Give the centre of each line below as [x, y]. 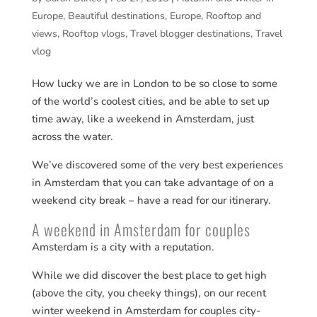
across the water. [72, 136]
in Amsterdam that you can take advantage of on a [152, 182]
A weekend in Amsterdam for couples [141, 229]
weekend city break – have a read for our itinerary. [151, 200]
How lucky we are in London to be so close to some [154, 83]
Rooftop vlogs [93, 33]
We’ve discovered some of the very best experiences [157, 165]
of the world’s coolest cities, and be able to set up [150, 101]
